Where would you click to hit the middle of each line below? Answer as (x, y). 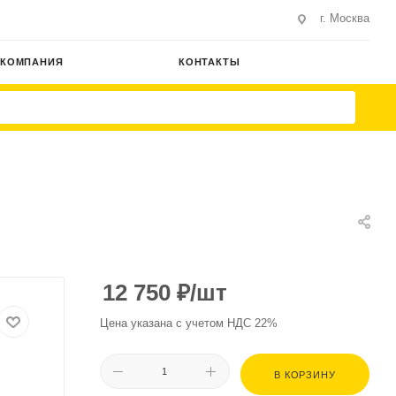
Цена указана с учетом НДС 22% (189, 323)
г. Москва (345, 18)
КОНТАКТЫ (209, 62)
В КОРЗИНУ (305, 375)
